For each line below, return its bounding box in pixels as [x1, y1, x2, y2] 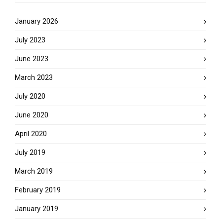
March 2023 [15, 73, 53, 82]
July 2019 [15, 148, 45, 157]
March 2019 [15, 167, 53, 176]
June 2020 [15, 110, 48, 119]
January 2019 [15, 204, 58, 213]
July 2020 [15, 92, 45, 101]
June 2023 [15, 54, 48, 63]
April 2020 [15, 129, 47, 138]
